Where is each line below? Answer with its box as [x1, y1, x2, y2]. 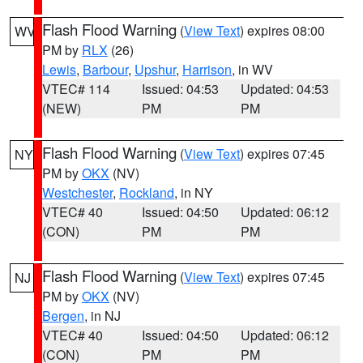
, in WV [232, 60, 273, 79]
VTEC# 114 [42, 79, 110, 98]
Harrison [182, 60, 232, 79]
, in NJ [84, 306, 121, 325]
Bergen [42, 306, 84, 325]
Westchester [42, 183, 113, 202]
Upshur [135, 60, 176, 79]
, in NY [174, 183, 213, 202]
